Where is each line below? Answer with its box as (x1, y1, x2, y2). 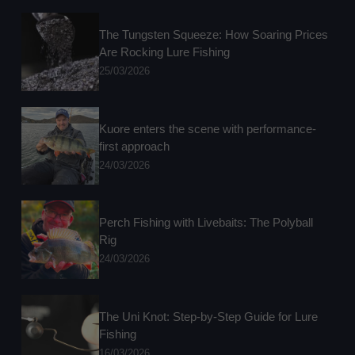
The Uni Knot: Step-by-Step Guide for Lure (99, 310, 319, 324)
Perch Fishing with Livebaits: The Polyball (99, 216, 314, 230)
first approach (99, 139, 170, 153)
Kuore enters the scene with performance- (99, 121, 317, 136)
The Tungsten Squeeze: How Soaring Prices (99, 28, 329, 42)
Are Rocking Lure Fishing (99, 45, 231, 59)
